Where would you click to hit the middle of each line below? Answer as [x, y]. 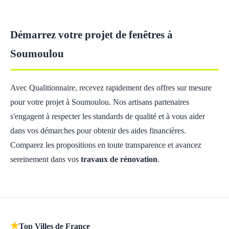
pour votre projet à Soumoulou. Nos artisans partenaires [100, 102]
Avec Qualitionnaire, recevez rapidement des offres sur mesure [111, 88]
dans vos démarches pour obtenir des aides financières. [98, 131]
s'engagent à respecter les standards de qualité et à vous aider [108, 116]
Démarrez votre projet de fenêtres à [91, 35]
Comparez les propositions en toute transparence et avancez [106, 145]
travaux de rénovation [119, 159]
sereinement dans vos [45, 159]
